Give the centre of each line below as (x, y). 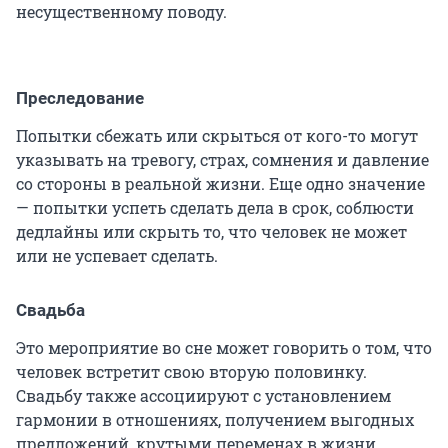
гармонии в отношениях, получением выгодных (215, 420)
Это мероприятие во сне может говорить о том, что (224, 348)
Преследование (80, 98)
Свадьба (50, 310)
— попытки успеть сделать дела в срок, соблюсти (215, 208)
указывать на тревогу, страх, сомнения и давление (222, 160)
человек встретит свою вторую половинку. (191, 372)
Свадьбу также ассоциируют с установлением (203, 396)
